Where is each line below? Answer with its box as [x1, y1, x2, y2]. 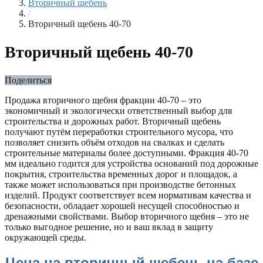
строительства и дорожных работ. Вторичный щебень [5, 116, 221, 127]
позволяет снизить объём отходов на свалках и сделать [5, 137, 224, 148]
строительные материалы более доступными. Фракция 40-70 [5, 148, 248, 159]
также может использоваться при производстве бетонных [5, 180, 236, 190]
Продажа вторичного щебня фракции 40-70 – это [5, 95, 201, 106]
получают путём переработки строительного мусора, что [5, 127, 233, 137]
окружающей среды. [5, 232, 86, 243]
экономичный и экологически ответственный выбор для [5, 106, 232, 116]
